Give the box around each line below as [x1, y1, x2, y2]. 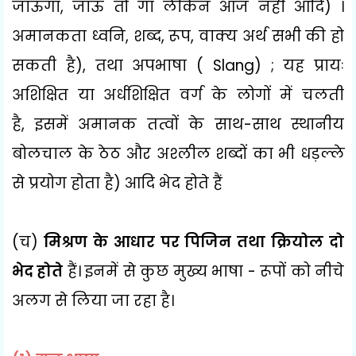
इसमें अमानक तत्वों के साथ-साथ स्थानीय [34, 113, 344, 135]
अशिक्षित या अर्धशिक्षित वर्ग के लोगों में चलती [12, 83, 344, 106]
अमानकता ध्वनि [12, 25, 126, 47]
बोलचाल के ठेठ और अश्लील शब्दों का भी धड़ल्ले [12, 142, 344, 164]
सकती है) [12, 54, 83, 76]
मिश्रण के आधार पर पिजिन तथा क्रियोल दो [38, 230, 344, 253]
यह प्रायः [283, 54, 344, 76]
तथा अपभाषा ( [95, 54, 213, 76]
